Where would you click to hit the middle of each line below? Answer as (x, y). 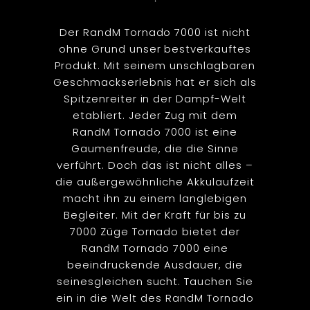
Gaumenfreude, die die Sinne (155, 148)
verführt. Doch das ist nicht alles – (155, 165)
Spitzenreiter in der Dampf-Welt (155, 98)
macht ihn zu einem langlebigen (155, 198)
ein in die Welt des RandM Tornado (155, 298)
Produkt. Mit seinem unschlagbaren (155, 65)
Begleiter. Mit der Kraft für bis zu (155, 215)
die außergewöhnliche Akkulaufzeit (155, 181)
